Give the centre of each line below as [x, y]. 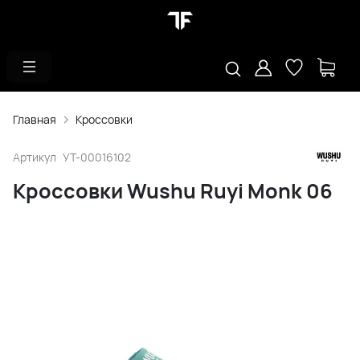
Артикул [36, 157]
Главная [35, 119]
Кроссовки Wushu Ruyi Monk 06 [173, 191]
